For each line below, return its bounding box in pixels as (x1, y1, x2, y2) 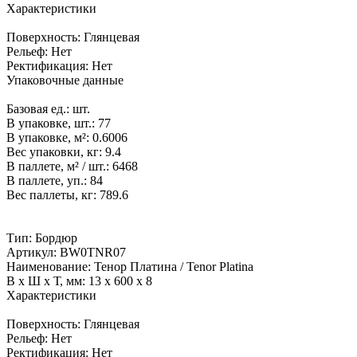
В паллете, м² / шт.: (6, 159, 112, 174)
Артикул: (6, 245, 60, 260)
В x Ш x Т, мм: (6, 274, 88, 288)
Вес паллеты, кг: (6, 188, 100, 202)
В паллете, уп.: (6, 174, 90, 188)
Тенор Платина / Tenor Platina (94, 260, 253, 274)
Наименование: (6, 260, 94, 274)
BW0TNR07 (60, 245, 126, 260)
